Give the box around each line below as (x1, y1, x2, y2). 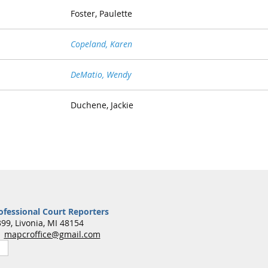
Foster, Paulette (71, 8, 132, 20)
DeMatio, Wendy (71, 69, 131, 81)
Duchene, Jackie (71, 99, 133, 111)
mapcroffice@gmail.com (4, 228, 100, 240)
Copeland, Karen (71, 38, 132, 50)
